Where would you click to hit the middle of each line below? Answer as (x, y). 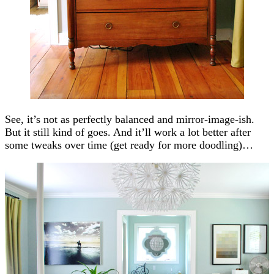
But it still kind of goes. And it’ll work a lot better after (128, 132)
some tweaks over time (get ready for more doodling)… (129, 145)
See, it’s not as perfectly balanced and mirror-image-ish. (130, 119)
